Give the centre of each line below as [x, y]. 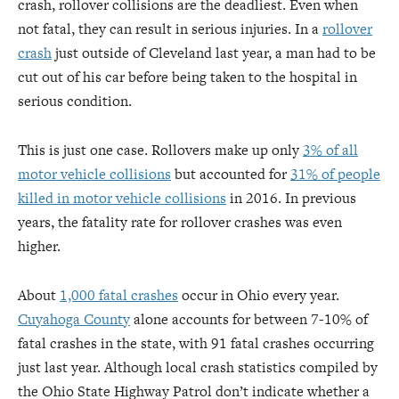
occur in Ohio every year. [259, 295]
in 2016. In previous [291, 198]
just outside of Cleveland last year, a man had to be [214, 53]
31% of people [335, 174]
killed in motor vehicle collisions [122, 198]
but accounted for [231, 174]
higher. [39, 246]
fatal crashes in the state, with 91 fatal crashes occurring [196, 343]
